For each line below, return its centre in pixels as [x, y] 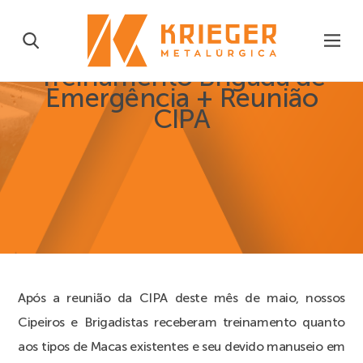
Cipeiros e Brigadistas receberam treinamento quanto [181, 322]
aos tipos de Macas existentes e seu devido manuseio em [181, 346]
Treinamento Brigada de [181, 77]
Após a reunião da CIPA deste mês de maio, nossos [181, 297]
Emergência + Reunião [181, 98]
